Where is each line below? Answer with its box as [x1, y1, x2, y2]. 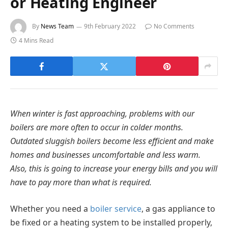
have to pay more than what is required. [10, 177, 152, 188]
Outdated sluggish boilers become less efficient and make [10, 135, 214, 147]
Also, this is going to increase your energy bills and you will [10, 163, 217, 175]
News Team [41, 22, 74, 31]
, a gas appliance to [141, 203, 215, 214]
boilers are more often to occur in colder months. [10, 122, 183, 133]
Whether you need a [10, 203, 90, 214]
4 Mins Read [19, 36, 53, 45]
